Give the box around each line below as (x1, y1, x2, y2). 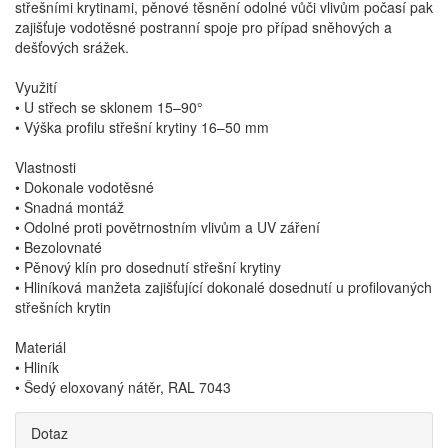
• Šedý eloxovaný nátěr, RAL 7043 (15, 377, 231, 397)
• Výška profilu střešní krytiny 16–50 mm (15, 117, 269, 137)
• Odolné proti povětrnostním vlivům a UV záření (15, 217, 320, 237)
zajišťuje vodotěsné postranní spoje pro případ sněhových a (15, 17, 392, 37)
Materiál (15, 337, 66, 357)
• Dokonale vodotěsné (15, 177, 154, 197)
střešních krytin (15, 297, 111, 317)
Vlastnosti (15, 157, 76, 177)
